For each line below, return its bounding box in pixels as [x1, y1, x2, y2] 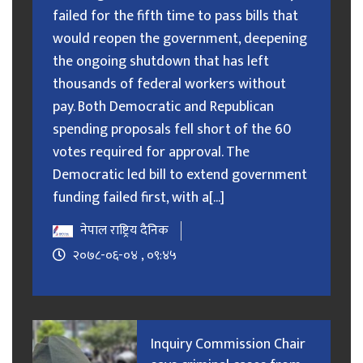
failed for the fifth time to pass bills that [53, 4, 298, 29]
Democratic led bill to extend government [53, 163, 307, 188]
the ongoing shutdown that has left [53, 49, 269, 75]
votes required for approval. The [53, 140, 250, 165]
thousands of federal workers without [53, 72, 286, 97]
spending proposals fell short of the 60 [53, 117, 291, 143]
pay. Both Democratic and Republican [53, 95, 274, 120]
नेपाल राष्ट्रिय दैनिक [80, 220, 169, 242]
